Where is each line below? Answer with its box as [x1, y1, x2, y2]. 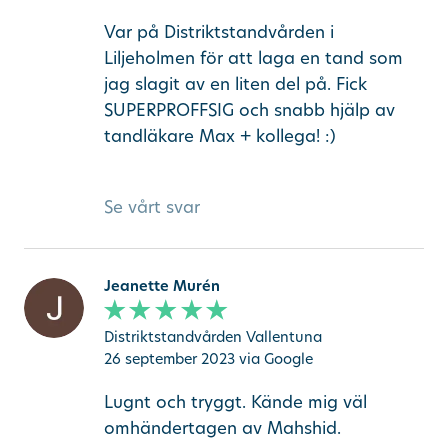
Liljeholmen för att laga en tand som [103, 46, 403, 70]
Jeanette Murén [103, 275, 220, 295]
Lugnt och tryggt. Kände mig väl [103, 389, 367, 413]
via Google [238, 349, 313, 369]
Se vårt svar [103, 195, 200, 219]
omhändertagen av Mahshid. [103, 415, 341, 439]
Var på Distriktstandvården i [103, 20, 334, 44]
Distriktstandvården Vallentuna [103, 327, 322, 347]
